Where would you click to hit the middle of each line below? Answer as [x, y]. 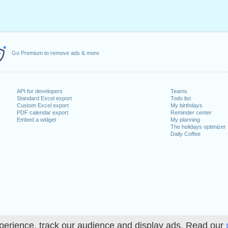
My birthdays [186, 105]
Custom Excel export [43, 105]
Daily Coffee [185, 134]
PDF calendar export [43, 112]
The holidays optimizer [198, 127]
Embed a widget [37, 120]
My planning [185, 120]
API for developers [40, 91]
